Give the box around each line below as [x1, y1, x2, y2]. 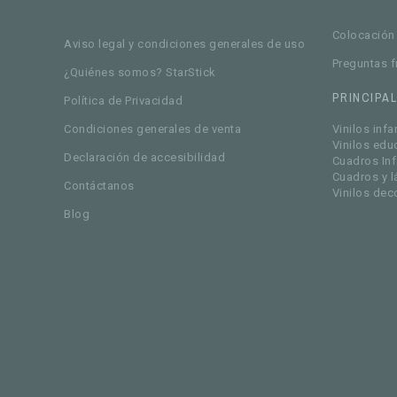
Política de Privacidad [64, 93, 183, 107]
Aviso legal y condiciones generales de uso [64, 36, 306, 51]
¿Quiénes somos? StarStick [64, 65, 216, 79]
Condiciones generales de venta [64, 121, 242, 136]
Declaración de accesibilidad [64, 150, 226, 164]
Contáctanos [64, 178, 135, 192]
